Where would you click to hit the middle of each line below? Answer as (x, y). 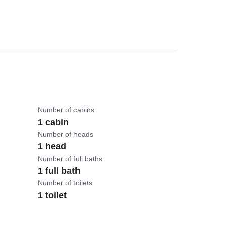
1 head (52, 147)
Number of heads (66, 135)
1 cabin (53, 122)
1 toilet (52, 195)
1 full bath (59, 171)
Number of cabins (66, 110)
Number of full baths (70, 159)
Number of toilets (65, 183)
